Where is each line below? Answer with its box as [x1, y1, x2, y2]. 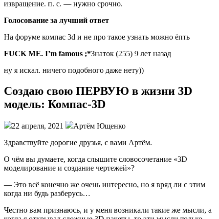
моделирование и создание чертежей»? [4, 163, 134, 172]
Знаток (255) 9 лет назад [91, 49, 171, 58]
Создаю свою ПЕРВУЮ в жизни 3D [4, 85, 192, 98]
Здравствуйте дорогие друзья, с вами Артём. [4, 138, 152, 147]
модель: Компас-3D [4, 98, 106, 111]
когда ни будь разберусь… [4, 189, 90, 197]
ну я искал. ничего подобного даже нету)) [4, 66, 144, 75]
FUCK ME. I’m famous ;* [4, 49, 91, 58]
